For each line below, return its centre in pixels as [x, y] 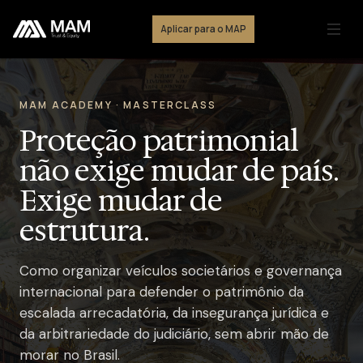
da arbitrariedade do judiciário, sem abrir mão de [174, 334]
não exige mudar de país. [179, 171]
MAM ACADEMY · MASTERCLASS [118, 105]
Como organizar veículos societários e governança [181, 271]
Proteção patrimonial [159, 141]
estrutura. [84, 231]
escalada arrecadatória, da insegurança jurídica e [174, 313]
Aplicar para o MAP [204, 29]
